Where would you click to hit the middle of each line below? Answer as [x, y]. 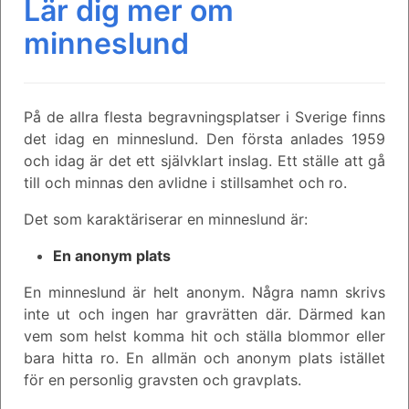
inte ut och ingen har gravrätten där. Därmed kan [204, 314]
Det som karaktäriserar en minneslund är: [166, 219]
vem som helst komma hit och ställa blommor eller [204, 336]
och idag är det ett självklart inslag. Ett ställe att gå [204, 160]
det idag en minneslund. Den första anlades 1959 [204, 138]
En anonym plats [112, 255]
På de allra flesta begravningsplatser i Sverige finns [204, 116]
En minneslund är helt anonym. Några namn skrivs [204, 292]
